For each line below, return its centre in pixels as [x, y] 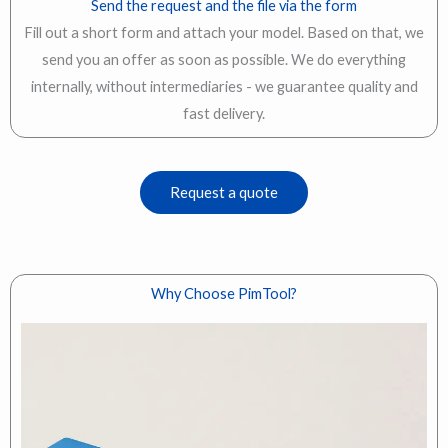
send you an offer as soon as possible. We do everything [224, 60]
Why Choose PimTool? [224, 294]
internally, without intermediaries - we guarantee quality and [224, 87]
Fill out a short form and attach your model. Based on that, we [224, 33]
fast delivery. [224, 114]
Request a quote [224, 192]
